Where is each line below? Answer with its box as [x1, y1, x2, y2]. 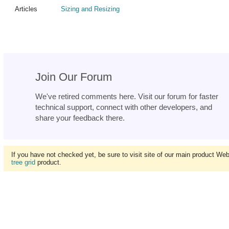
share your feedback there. [35, 113, 125, 123]
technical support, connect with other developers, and [35, 103, 212, 112]
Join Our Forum [35, 71, 112, 84]
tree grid [11, 158, 35, 167]
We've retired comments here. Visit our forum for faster [35, 92, 218, 101]
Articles [15, 5, 37, 13]
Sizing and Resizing [61, 5, 120, 13]
